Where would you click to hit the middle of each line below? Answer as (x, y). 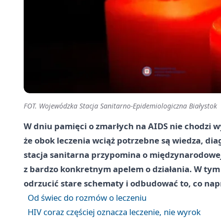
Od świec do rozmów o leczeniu (87, 198)
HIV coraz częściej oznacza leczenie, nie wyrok (114, 212)
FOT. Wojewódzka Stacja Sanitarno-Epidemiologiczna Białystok (120, 106)
